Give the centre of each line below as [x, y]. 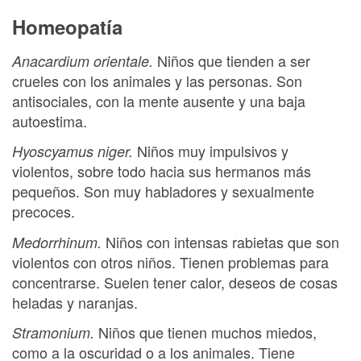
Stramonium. [55, 332]
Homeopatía [67, 27]
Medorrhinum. [59, 242]
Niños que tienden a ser [234, 60]
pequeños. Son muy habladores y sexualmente [163, 191]
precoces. [44, 211]
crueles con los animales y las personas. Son [157, 80]
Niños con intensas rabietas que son [222, 241]
